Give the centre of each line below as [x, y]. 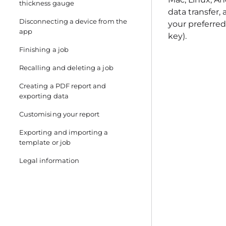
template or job [45, 142]
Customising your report [60, 114]
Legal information [49, 160]
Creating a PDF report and [63, 86]
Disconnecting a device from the [73, 21]
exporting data [44, 96]
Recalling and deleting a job [66, 68]
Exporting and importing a [64, 132]
